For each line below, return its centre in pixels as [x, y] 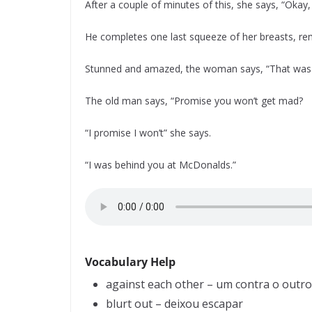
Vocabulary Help [130, 262]
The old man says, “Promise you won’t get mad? [194, 101]
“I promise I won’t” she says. [148, 133]
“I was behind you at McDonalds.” [161, 165]
